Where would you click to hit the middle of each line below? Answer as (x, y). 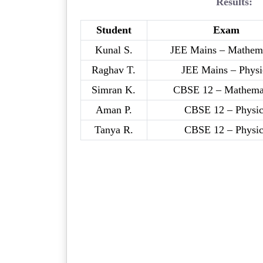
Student (114, 30)
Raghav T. (114, 70)
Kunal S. (114, 50)
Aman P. (114, 109)
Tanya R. (114, 129)
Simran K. (114, 90)
